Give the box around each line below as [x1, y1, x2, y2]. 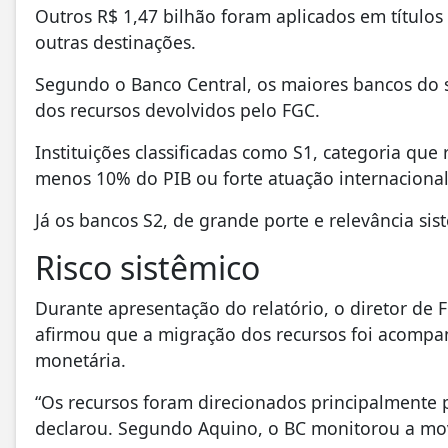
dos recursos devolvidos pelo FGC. [35, 98, 320, 122]
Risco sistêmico [35, 246, 260, 290]
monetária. [35, 348, 126, 373]
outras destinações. [35, 30, 196, 54]
